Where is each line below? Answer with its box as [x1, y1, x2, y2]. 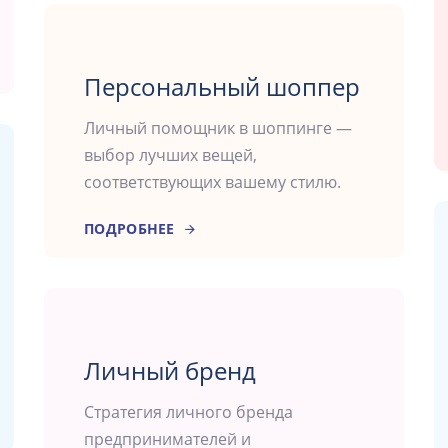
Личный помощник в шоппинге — [84, 117, 352, 140]
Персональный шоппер [84, 70, 360, 104]
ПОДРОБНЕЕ [84, 219, 175, 239]
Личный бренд [84, 354, 256, 388]
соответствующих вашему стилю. [84, 171, 341, 194]
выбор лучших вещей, [84, 144, 257, 167]
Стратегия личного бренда [84, 401, 293, 424]
